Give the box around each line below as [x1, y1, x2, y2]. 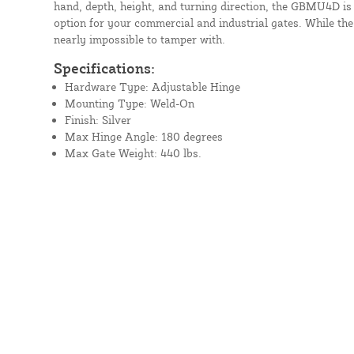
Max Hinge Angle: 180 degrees [64, 129, 223, 143]
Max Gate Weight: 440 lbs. [64, 145, 201, 160]
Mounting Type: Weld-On [64, 96, 194, 110]
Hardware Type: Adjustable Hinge [64, 79, 240, 93]
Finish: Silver [64, 112, 131, 126]
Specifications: [53, 58, 155, 77]
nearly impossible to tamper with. [53, 32, 225, 46]
